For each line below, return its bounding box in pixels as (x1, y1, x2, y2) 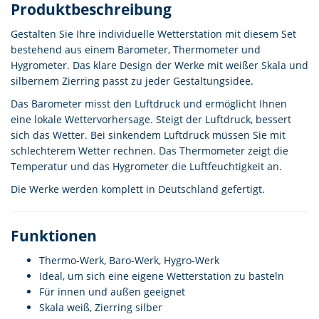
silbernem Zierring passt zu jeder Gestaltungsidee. (11, 74, 253, 88)
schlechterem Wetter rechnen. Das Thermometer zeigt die (11, 144, 288, 157)
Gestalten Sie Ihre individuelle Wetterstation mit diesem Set (11, 27, 296, 41)
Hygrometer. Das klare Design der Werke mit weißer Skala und (11, 58, 308, 72)
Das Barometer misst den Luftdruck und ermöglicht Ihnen (11, 97, 287, 110)
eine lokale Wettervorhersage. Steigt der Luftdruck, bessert (11, 113, 291, 126)
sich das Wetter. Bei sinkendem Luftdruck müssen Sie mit (11, 128, 286, 142)
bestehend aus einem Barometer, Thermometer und (11, 43, 261, 56)
